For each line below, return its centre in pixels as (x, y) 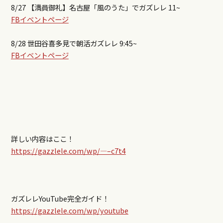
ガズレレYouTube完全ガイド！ (60, 199)
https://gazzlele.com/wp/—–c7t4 (68, 151)
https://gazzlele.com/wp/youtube (69, 211)
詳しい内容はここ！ (42, 139)
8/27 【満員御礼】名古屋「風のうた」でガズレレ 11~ (95, 7)
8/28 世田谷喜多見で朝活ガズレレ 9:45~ (74, 43)
